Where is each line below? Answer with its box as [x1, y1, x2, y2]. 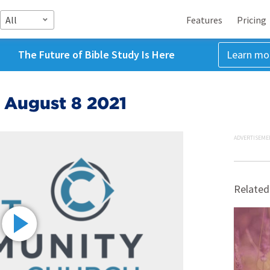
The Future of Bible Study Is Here [17, 48, 175, 61]
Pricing [237, 13, 266, 26]
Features [186, 13, 222, 26]
